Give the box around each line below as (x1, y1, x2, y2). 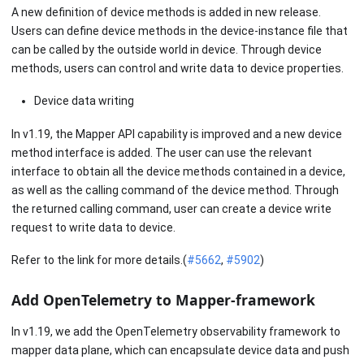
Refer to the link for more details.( (11, 253, 187, 267)
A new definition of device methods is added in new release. (11, 5, 321, 19)
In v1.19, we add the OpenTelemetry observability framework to (11, 325, 340, 338)
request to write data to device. (11, 220, 175, 234)
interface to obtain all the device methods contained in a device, (11, 164, 345, 178)
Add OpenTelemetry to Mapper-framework (11, 289, 315, 310)
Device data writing (34, 94, 134, 108)
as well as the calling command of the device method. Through (11, 183, 339, 197)
